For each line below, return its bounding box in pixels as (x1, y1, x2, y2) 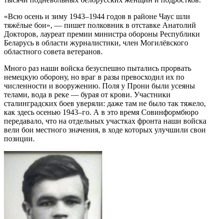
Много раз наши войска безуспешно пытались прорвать (4, 64, 191, 73)
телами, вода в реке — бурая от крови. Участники (4, 90, 171, 99)
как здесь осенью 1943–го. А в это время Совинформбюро (4, 108, 198, 117)
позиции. (4, 134, 35, 143)
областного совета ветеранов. (4, 47, 103, 56)
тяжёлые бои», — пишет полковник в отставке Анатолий (4, 21, 196, 30)
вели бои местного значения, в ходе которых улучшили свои (4, 126, 206, 134)
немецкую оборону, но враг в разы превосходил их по (4, 73, 184, 82)
